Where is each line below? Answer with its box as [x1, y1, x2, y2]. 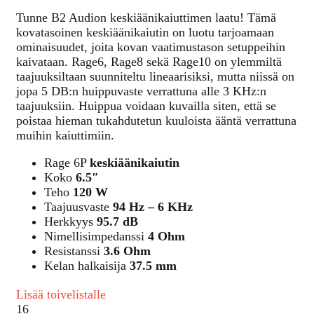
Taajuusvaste [44, 200, 113, 214]
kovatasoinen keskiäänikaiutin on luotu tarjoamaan [16, 25, 274, 40]
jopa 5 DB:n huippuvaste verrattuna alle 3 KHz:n [16, 84, 266, 99]
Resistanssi [44, 244, 104, 259]
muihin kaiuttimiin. [16, 128, 114, 143]
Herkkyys [44, 214, 97, 229]
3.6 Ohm [104, 244, 151, 259]
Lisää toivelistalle [16, 287, 106, 302]
